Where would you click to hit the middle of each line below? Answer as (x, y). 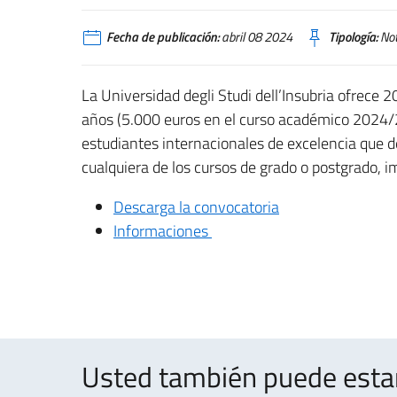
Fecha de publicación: (163, 37)
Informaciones (163, 230)
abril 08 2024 (256, 37)
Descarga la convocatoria (196, 206)
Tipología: (353, 37)
